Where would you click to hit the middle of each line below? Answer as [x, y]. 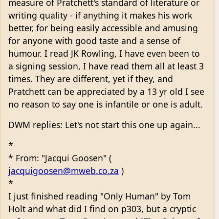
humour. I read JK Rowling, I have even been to [104, 53]
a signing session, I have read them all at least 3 [106, 66]
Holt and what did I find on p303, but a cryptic [102, 208]
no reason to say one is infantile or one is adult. [106, 104]
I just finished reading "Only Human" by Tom [99, 196]
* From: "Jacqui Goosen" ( [60, 158]
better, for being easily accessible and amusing [103, 28]
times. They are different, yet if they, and [91, 78]
